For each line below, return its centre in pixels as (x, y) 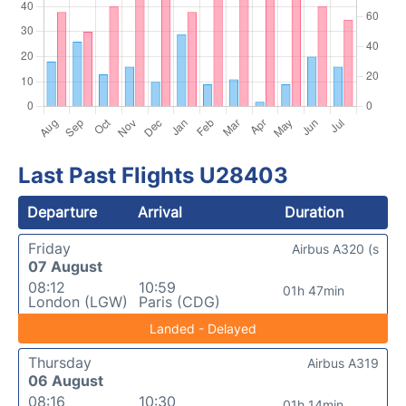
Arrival (160, 212)
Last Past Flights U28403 (153, 175)
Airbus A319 (343, 363)
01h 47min (313, 290)
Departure (62, 212)
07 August (65, 266)
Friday (49, 248)
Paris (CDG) (179, 302)
